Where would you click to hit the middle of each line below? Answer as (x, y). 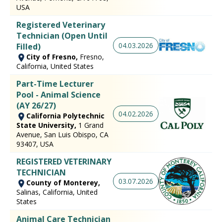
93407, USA (35, 144)
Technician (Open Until (62, 36)
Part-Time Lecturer (55, 84)
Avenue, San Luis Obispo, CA (62, 135)
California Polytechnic (65, 116)
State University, (47, 125)
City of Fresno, (53, 57)
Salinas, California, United (57, 192)
